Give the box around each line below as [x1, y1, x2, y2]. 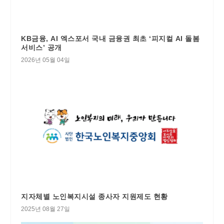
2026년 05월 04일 [21, 56, 70, 64]
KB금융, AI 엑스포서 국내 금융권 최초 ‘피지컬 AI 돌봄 [21, 34, 200, 43]
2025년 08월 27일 [21, 205, 70, 212]
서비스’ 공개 [21, 43, 62, 52]
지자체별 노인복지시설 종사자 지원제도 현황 [21, 192, 168, 200]
